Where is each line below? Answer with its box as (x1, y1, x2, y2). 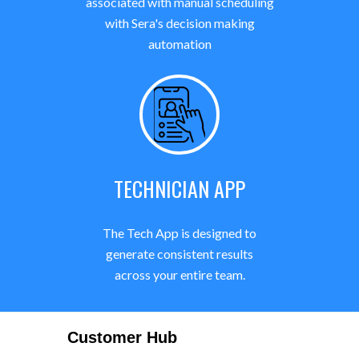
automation (147, 36, 212, 51)
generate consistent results (106, 246, 253, 261)
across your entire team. (114, 267, 245, 282)
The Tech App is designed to (103, 225, 256, 240)
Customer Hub (67, 329, 177, 346)
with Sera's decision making (104, 15, 255, 30)
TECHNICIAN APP (114, 173, 245, 204)
